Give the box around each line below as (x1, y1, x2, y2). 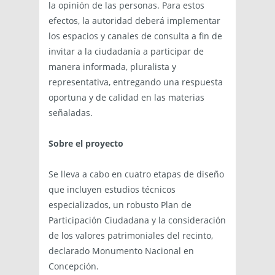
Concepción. (48, 260, 99, 272)
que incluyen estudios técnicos (48, 183, 176, 195)
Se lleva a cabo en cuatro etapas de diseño (48, 168, 224, 180)
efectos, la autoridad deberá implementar (48, 14, 220, 26)
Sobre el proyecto (48, 137, 123, 149)
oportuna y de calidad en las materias (48, 91, 204, 103)
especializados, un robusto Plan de (48, 198, 192, 211)
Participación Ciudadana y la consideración (48, 214, 226, 226)
